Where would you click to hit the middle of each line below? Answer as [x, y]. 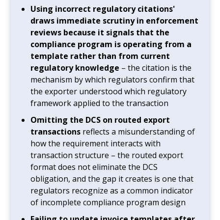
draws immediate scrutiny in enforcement [115, 20]
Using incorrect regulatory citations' [103, 9]
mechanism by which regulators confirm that [113, 79]
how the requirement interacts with [96, 143]
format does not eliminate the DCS [94, 167]
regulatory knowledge [75, 68]
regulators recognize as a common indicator [112, 190]
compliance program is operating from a [111, 44]
